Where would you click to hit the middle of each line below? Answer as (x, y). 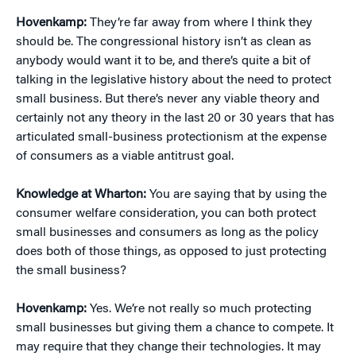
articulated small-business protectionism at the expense (171, 137)
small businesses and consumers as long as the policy (167, 233)
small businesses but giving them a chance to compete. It (175, 328)
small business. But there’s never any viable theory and (168, 99)
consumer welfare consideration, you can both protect (166, 214)
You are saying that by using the (236, 195)
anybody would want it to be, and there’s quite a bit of (163, 61)
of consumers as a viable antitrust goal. (125, 157)
